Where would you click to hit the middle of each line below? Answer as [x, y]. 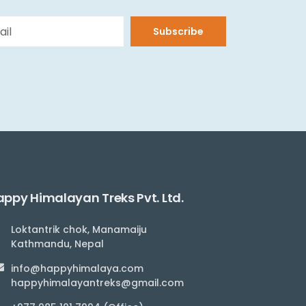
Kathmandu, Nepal [57, 244]
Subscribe [178, 32]
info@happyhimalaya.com [77, 269]
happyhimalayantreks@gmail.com [97, 283]
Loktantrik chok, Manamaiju [79, 230]
